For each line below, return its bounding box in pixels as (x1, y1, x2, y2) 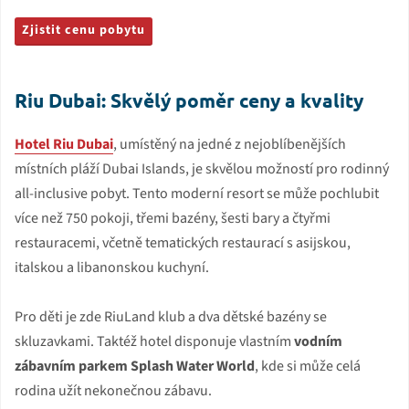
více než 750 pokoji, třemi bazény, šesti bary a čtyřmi (15, 207, 330, 228)
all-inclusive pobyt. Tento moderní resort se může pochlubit (15, 183, 379, 204)
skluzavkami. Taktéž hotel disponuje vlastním (15, 330, 294, 351)
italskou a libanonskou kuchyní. (15, 257, 209, 278)
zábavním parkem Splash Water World (15, 355, 255, 376)
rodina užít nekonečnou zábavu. (15, 380, 212, 401)
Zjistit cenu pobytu (22, 20, 145, 39)
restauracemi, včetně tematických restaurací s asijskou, (15, 232, 351, 253)
